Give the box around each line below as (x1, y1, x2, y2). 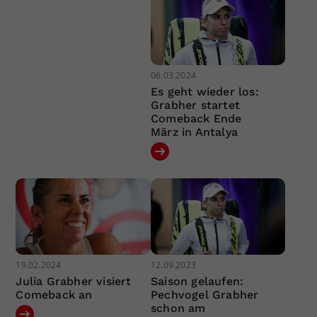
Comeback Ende (150, 112, 242, 126)
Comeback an (16, 287, 93, 301)
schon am (150, 301, 206, 315)
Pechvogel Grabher (150, 287, 259, 301)
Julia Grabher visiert (16, 274, 132, 288)
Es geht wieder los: (150, 85, 259, 99)
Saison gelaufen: (150, 274, 244, 288)
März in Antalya (150, 125, 238, 139)
